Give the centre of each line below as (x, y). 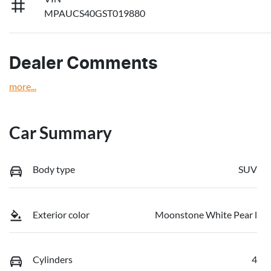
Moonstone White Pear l (206, 214)
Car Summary (60, 133)
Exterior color (61, 214)
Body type (54, 169)
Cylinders (53, 260)
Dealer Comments (83, 64)
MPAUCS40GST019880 (95, 13)
